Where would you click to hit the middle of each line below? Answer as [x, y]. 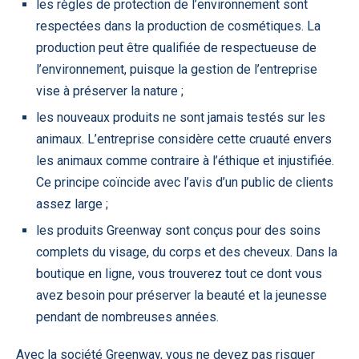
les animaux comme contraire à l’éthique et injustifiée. [185, 160]
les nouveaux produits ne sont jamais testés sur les [181, 117]
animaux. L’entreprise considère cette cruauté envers [184, 139]
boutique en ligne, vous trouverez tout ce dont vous [179, 273]
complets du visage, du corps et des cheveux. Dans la [187, 252]
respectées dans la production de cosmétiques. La [178, 26]
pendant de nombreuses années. [127, 317]
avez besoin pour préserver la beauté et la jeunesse [182, 295]
